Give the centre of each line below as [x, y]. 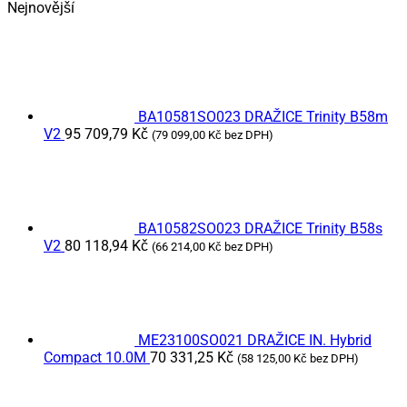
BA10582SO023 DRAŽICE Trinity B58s [260, 229]
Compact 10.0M [95, 358]
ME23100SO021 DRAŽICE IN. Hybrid [255, 341]
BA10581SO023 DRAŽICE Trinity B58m [263, 117]
